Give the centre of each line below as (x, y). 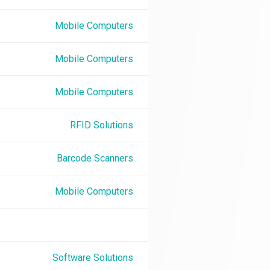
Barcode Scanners (95, 158)
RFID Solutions (102, 125)
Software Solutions (93, 258)
